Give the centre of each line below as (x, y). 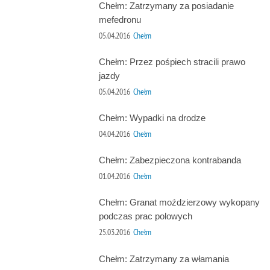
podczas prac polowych (145, 216)
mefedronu (120, 20)
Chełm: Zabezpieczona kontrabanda (170, 160)
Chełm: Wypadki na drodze (152, 118)
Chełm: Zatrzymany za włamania (164, 259)
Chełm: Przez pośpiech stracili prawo (172, 62)
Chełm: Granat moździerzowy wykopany (179, 202)
